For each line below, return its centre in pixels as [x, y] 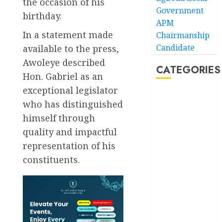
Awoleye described [64, 62]
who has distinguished [73, 104]
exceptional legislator [70, 90]
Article [172, 120]
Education [178, 192]
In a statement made [68, 34]
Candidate [176, 47]
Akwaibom [179, 99]
